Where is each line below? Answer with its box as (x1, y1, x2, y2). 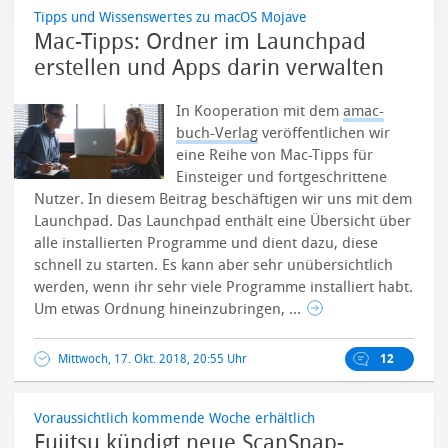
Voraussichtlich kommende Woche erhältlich (34, 410, 316, 427)
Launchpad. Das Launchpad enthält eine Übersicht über (34, 212, 412, 230)
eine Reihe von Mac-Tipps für (176, 146, 374, 164)
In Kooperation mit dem (176, 102, 344, 120)
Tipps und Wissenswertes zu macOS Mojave (34, 9, 308, 26)
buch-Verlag (176, 124, 259, 142)
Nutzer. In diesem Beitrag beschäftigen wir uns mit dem (34, 190, 413, 208)
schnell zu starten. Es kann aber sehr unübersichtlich (34, 256, 394, 274)
